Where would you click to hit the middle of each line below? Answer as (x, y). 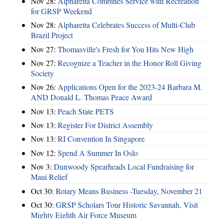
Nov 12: (44, 153)
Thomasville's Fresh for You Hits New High (126, 49)
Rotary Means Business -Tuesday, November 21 (129, 191)
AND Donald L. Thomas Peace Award (91, 97)
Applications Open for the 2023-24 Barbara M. (130, 87)
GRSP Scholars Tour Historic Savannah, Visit (127, 204)
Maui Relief (49, 177)
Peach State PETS (86, 111)
